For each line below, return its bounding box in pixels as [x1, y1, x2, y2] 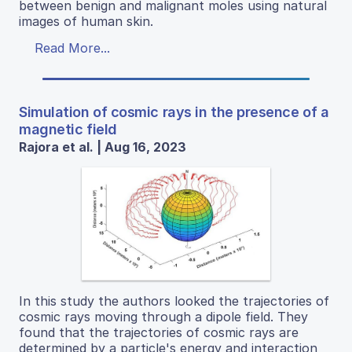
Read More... [35, 40, 110, 57]
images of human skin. [19, 13, 153, 30]
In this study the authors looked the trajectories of [19, 292, 329, 309]
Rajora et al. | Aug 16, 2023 [19, 139, 186, 156]
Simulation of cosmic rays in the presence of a [19, 104, 329, 121]
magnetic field [19, 121, 117, 138]
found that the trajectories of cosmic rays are [19, 324, 299, 340]
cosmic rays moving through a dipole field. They [19, 308, 308, 324]
